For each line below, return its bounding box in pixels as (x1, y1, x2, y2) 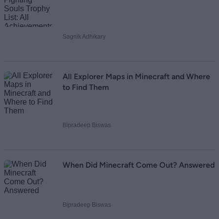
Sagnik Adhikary (63, 33, 106, 41)
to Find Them (63, 83, 109, 92)
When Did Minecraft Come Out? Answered (63, 160, 215, 170)
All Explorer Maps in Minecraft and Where (63, 72, 210, 82)
